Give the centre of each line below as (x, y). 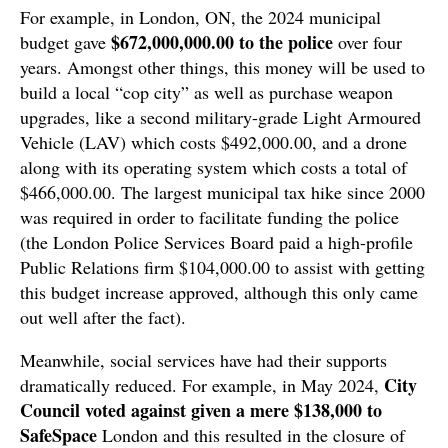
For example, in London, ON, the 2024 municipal (200, 17)
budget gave (65, 42)
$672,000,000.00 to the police (222, 42)
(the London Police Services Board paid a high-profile (216, 242)
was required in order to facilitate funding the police (209, 217)
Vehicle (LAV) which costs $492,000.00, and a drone (213, 142)
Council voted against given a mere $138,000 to (201, 410)
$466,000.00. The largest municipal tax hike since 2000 (222, 192)
